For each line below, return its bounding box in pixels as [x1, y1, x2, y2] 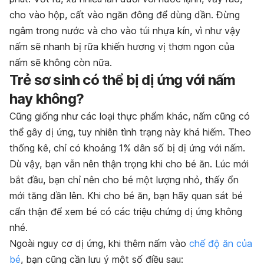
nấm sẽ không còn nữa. [9, 57, 112, 69]
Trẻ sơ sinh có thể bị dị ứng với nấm [9, 71, 236, 89]
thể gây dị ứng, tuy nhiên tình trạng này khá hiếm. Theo [9, 126, 251, 138]
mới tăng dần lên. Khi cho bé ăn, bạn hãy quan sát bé [9, 190, 243, 202]
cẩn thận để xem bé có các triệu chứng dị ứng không [9, 206, 242, 218]
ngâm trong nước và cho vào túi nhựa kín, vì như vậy [9, 25, 240, 37]
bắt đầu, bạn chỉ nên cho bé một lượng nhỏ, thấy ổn [9, 174, 239, 186]
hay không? [9, 90, 84, 108]
